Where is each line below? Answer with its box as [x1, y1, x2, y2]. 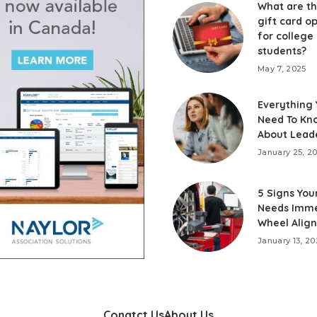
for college [258, 30, 313, 43]
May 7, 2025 [258, 64, 306, 74]
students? [258, 45, 306, 58]
